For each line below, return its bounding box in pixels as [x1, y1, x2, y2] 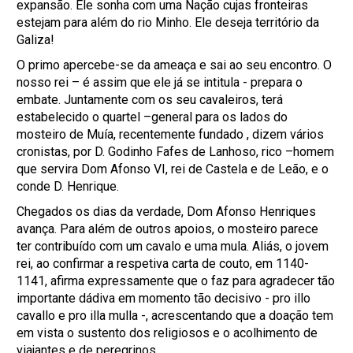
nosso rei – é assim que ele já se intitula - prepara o [17, 75, 303, 90]
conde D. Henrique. [17, 179, 120, 194]
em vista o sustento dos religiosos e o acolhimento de [17, 325, 318, 340]
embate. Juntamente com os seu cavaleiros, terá [17, 92, 284, 107]
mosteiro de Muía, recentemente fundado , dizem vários [17, 127, 325, 142]
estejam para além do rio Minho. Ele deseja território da [17, 15, 320, 30]
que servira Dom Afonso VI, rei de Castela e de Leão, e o [17, 162, 329, 176]
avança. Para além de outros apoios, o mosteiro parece [17, 221, 319, 236]
